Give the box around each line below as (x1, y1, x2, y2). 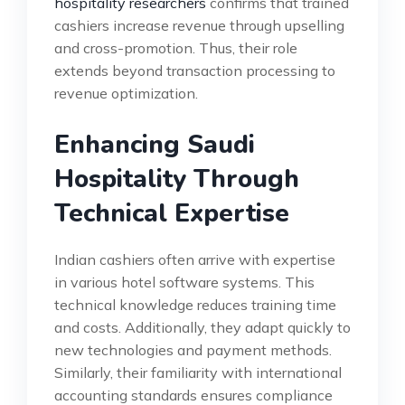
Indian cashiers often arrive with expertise (54, 250, 335, 268)
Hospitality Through (54, 161, 299, 196)
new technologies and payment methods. (54, 340, 332, 359)
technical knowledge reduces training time (54, 295, 336, 314)
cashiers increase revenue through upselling (54, 15, 344, 34)
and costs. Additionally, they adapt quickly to (54, 317, 351, 336)
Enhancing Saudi (54, 127, 255, 162)
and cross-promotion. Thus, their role (54, 38, 297, 57)
